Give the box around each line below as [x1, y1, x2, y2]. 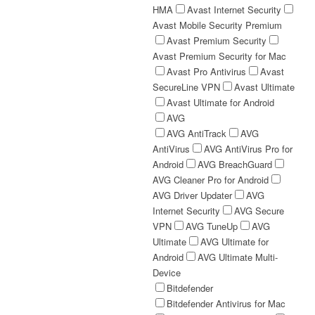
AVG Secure [234, 204, 284, 217]
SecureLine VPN [153, 80, 220, 94]
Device [153, 266, 181, 279]
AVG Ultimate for [200, 235, 269, 248]
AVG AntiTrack [167, 127, 226, 140]
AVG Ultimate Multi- [198, 250, 278, 264]
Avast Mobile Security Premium [153, 18, 282, 32]
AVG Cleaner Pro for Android [153, 173, 269, 186]
